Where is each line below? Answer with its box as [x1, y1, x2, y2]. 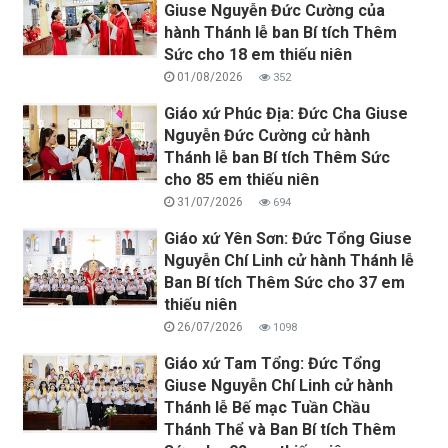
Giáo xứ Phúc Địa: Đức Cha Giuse [164, 103, 409, 123]
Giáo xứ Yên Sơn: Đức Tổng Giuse [164, 228, 413, 248]
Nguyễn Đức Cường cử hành [164, 125, 371, 145]
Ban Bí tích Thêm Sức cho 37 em [164, 272, 406, 292]
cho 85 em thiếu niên [164, 169, 320, 189]
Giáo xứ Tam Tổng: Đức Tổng [164, 353, 382, 373]
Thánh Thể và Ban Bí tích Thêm [164, 419, 397, 439]
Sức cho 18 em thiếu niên [164, 44, 353, 64]
